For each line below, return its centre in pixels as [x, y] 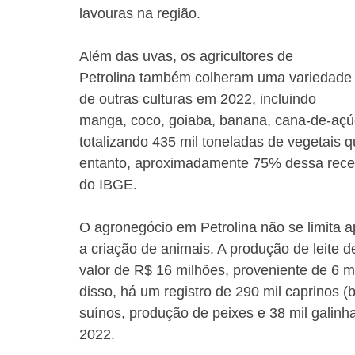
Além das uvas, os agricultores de [188, 56]
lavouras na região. [140, 13]
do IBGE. [108, 185]
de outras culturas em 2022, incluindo [200, 99]
